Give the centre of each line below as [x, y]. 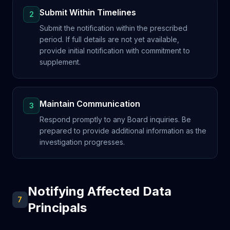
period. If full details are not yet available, [109, 39]
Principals [57, 208]
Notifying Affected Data [99, 191]
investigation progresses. [82, 142]
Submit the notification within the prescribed [113, 28]
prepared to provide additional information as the [123, 131]
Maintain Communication [90, 104]
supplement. [60, 62]
